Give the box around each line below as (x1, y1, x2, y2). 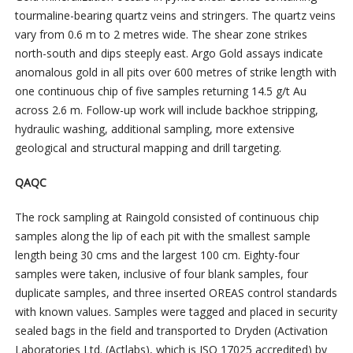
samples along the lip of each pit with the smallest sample (14, 229, 310, 244)
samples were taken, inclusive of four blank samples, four (14, 266, 308, 282)
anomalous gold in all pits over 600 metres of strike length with (14, 65, 336, 80)
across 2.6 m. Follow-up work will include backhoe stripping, (14, 102, 318, 118)
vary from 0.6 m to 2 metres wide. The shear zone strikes (14, 27, 307, 43)
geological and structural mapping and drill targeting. (14, 140, 281, 156)
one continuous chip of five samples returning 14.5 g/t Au (14, 84, 307, 99)
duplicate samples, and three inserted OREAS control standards (14, 285, 337, 301)
